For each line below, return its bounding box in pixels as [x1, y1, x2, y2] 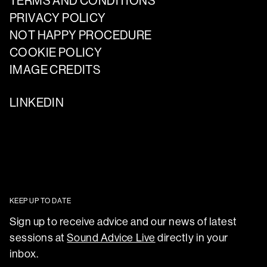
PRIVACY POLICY [10, 11, 106, 26]
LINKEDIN [10, 96, 64, 110]
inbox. [10, 248, 39, 260]
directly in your [155, 232, 228, 244]
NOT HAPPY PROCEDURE [10, 29, 152, 43]
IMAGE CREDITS [10, 63, 101, 77]
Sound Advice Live [67, 232, 156, 244]
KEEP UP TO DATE [10, 197, 72, 206]
